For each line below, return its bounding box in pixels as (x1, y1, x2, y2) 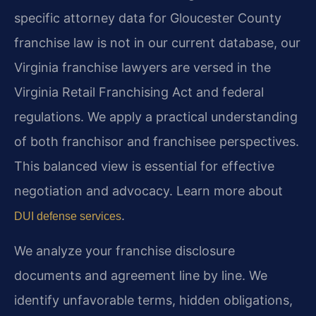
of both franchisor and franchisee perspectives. (14, 134, 299, 150)
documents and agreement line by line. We (14, 268, 267, 284)
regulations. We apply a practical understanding (14, 109, 298, 125)
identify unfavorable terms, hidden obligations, (14, 293, 293, 308)
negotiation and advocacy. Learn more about (14, 183, 283, 199)
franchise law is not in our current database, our (14, 35, 300, 51)
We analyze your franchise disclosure (14, 243, 235, 259)
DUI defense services (14, 210, 121, 223)
